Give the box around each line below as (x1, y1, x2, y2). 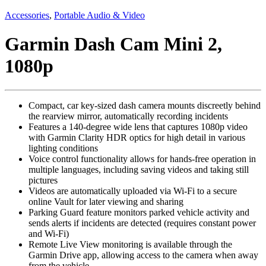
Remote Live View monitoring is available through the (28, 239, 232, 250)
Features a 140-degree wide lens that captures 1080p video (28, 122, 248, 132)
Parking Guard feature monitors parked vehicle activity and (28, 207, 249, 218)
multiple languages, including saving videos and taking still (28, 164, 249, 175)
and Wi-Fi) (28, 229, 69, 239)
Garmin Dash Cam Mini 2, (5, 33, 222, 55)
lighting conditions (28, 143, 98, 154)
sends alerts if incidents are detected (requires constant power (28, 218, 256, 229)
